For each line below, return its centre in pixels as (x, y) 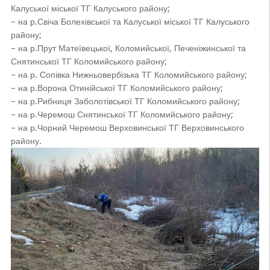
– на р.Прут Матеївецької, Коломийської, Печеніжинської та (128, 49)
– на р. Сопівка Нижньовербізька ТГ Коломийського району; (129, 75)
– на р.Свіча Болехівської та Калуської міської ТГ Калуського (130, 22)
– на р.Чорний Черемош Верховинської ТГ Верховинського (127, 128)
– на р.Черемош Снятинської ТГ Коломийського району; (122, 115)
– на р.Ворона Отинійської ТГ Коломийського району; (117, 88)
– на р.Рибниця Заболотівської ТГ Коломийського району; (125, 102)
